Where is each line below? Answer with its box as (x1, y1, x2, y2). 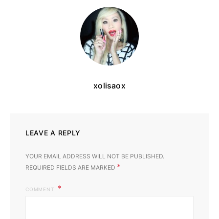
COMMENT (25, 186, 56, 192)
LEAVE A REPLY (25, 128, 81, 137)
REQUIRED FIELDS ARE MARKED (25, 163, 117, 171)
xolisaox (93, 80, 126, 90)
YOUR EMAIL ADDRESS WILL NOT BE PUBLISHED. (25, 152, 164, 160)
